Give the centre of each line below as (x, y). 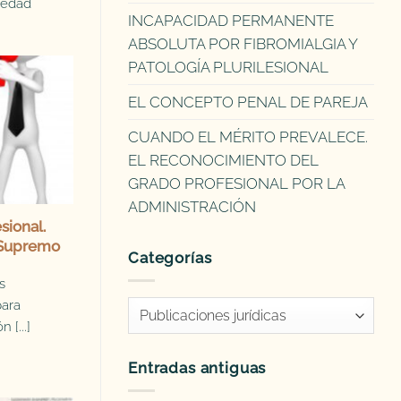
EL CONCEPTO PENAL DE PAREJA (248, 102)
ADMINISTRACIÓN (192, 207)
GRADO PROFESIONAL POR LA (236, 184)
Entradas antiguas (197, 368)
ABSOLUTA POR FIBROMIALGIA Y (243, 44)
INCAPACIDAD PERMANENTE (231, 21)
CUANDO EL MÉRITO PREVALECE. (248, 137)
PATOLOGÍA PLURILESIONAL (228, 68)
